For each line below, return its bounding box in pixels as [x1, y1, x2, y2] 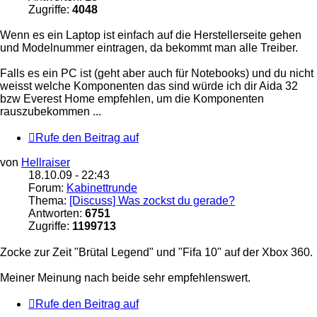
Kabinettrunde [67, 182, 137, 195]
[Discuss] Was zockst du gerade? [69, 195, 235, 207]
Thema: [28, 195, 69, 207]
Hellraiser [21, 156, 70, 169]
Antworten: [28, 207, 85, 220]
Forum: [28, 182, 67, 195]
